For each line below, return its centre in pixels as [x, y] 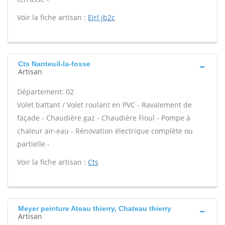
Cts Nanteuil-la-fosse [54, 64]
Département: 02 [45, 92]
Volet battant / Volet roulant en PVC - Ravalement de [104, 105]
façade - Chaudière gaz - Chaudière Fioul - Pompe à [104, 118]
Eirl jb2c [101, 17]
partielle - [33, 144]
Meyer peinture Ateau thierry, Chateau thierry [95, 208]
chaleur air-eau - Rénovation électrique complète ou [105, 131]
